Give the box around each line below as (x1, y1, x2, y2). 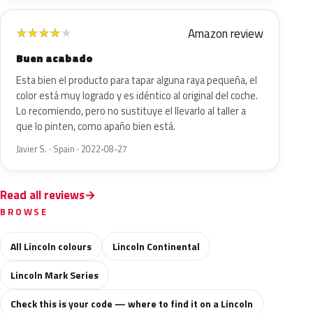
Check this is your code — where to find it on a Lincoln (10, 296, 253, 311)
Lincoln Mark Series (10, 268, 99, 282)
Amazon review (188, 24, 263, 43)
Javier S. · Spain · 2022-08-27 (16, 143, 127, 156)
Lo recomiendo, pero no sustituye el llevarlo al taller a (16, 103, 246, 119)
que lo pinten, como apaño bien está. (16, 119, 175, 134)
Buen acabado (16, 50, 93, 66)
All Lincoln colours (10, 239, 92, 254)
